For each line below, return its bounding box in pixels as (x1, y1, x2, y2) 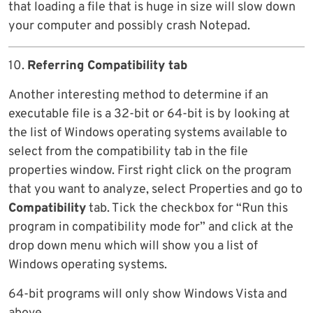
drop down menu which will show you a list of (8, 238, 258, 254)
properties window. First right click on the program (8, 162, 291, 179)
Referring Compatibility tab (27, 57, 187, 74)
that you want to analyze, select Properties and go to (8, 181, 303, 198)
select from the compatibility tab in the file (8, 143, 248, 160)
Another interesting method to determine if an (8, 87, 268, 103)
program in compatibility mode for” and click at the (8, 219, 293, 235)
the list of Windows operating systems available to (8, 124, 287, 141)
